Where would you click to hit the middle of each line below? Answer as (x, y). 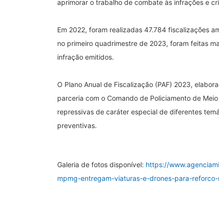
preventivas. (77, 125)
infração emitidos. (86, 57)
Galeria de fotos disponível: (101, 164)
